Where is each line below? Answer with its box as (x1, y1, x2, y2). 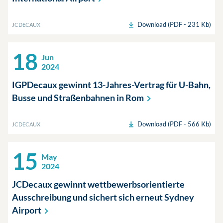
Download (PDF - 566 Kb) (137, 120, 211, 128)
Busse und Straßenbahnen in (12, 92, 125, 103)
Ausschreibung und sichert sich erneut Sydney (12, 192, 194, 203)
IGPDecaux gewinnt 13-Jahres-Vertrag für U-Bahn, (12, 79, 211, 90)
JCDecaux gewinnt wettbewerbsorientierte (12, 179, 185, 190)
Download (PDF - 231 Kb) (137, 20, 211, 28)
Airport (12, 205, 41, 216)
